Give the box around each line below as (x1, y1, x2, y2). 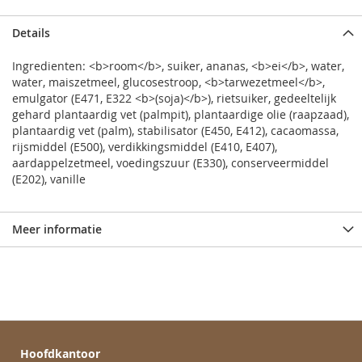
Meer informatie (12, 221, 102, 238)
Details (12, 25, 50, 41)
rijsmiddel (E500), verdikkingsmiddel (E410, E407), (12, 139, 277, 155)
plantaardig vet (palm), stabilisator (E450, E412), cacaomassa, (12, 123, 339, 139)
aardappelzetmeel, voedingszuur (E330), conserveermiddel (12, 155, 329, 171)
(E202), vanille (12, 171, 86, 187)
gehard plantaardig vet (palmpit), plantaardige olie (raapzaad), (12, 107, 349, 123)
